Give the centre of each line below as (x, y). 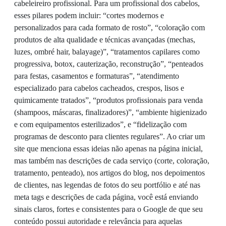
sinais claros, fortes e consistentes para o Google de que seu (108, 209)
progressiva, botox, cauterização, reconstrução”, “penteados (109, 64)
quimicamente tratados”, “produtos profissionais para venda (108, 100)
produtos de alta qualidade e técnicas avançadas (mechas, (105, 40)
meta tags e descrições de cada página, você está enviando (106, 197)
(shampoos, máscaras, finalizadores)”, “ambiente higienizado (110, 112)
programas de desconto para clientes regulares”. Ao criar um (109, 137)
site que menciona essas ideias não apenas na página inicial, (108, 149)
